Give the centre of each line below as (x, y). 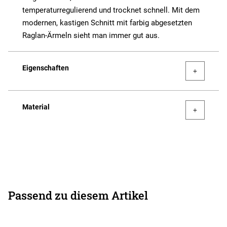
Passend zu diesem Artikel (78, 196)
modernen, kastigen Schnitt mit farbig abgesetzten (107, 23)
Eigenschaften (46, 68)
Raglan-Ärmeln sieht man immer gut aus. (91, 36)
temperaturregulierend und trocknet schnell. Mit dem (111, 10)
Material (36, 107)
